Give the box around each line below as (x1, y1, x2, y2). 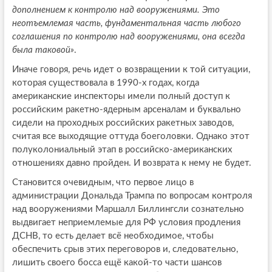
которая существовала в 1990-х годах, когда (12, 78, 199, 88)
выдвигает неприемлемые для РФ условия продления (12, 218, 240, 228)
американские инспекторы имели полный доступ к (12, 92, 230, 101)
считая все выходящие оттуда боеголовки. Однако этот (12, 132, 250, 141)
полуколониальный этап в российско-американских (12, 145, 232, 155)
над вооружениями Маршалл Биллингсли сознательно (12, 205, 244, 214)
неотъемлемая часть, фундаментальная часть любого (12, 19, 241, 29)
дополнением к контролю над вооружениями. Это (12, 5, 220, 15)
